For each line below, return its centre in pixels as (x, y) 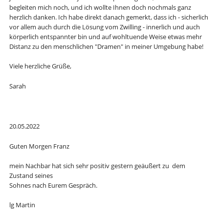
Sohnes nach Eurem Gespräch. (53, 185)
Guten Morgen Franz (39, 146)
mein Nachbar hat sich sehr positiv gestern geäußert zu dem (97, 165)
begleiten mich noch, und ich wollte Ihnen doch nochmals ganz (100, 7)
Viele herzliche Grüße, (40, 66)
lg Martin (22, 205)
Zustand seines (31, 175)
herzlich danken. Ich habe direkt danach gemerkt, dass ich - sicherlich (109, 17)
